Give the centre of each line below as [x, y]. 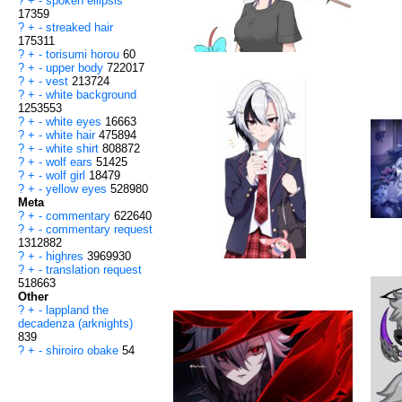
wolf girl [67, 176]
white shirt [74, 149]
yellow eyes [78, 189]
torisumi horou [84, 55]
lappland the [77, 310]
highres [66, 257]
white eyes [75, 122]
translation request [94, 270]
